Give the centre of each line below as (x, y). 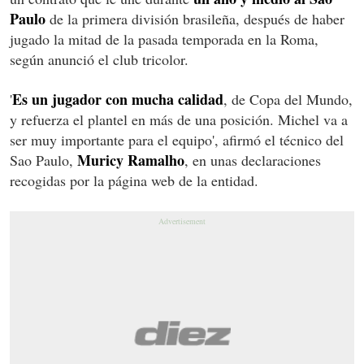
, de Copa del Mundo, (288, 100)
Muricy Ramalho (131, 160)
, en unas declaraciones (253, 160)
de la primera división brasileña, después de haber (195, 19)
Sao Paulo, (43, 160)
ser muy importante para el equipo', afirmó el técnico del (177, 140)
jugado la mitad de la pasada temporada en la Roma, (164, 39)
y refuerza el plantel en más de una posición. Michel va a (179, 120)
